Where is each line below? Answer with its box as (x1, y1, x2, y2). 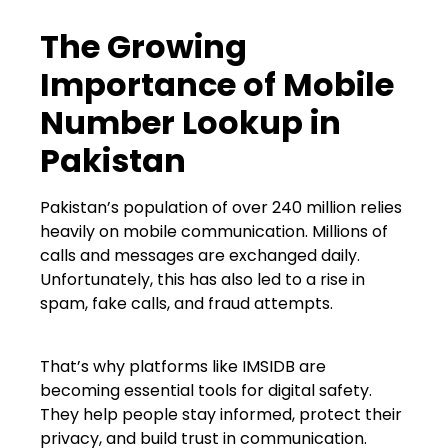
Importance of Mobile (40, 62, 394, 108)
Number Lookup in (40, 100, 341, 146)
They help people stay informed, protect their (40, 402, 402, 426)
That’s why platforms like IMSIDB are (40, 354, 326, 378)
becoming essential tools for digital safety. (40, 378, 372, 402)
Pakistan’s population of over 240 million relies (40, 196, 402, 220)
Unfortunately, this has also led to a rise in (40, 268, 365, 292)
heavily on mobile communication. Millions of (40, 220, 388, 244)
